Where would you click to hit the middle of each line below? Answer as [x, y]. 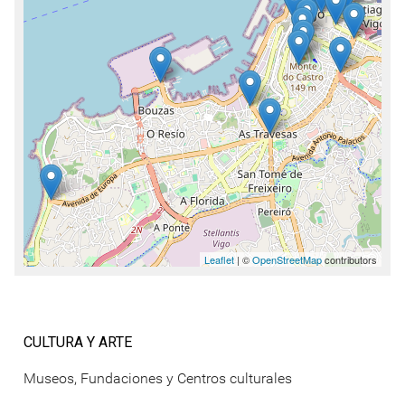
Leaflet [219, 259]
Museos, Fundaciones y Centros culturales [158, 379]
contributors [349, 259]
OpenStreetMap [287, 259]
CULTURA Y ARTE [78, 342]
